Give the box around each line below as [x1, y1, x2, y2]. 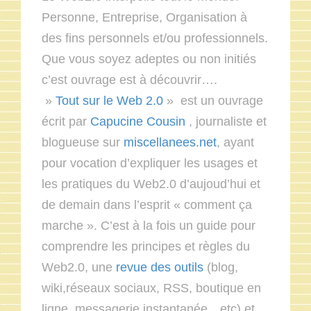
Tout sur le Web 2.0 [56, 93, 163, 108]
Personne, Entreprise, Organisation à [42, 10, 247, 24]
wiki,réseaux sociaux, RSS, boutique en [42, 280, 261, 295]
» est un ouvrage [163, 93, 263, 108]
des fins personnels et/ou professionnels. [42, 31, 268, 45]
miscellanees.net [124, 135, 217, 149]
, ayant [217, 135, 254, 149]
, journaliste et [185, 114, 267, 128]
